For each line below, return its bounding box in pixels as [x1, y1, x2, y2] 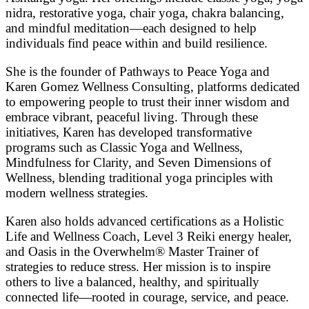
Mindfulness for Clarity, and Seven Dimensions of [6, 154, 271, 170]
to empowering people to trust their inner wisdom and [6, 94, 290, 109]
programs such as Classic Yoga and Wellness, [6, 139, 243, 154]
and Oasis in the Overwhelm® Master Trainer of [6, 243, 259, 259]
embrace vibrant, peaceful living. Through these [6, 109, 258, 124]
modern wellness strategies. [6, 185, 148, 200]
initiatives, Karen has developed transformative [6, 124, 252, 139]
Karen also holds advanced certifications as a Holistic [6, 213, 283, 228]
